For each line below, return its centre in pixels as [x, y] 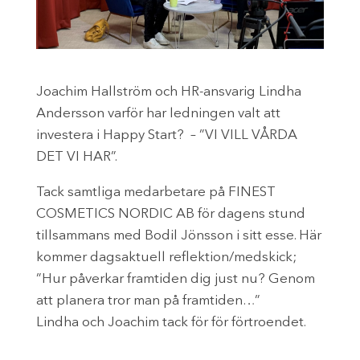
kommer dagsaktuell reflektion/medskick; [166, 257]
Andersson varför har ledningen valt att [158, 113]
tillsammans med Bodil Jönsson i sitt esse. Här [178, 235]
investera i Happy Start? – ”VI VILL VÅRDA [166, 135]
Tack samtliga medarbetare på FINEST [155, 192]
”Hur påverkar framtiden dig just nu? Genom [175, 279]
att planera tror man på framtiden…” [148, 301]
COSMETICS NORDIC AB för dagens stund [170, 214]
